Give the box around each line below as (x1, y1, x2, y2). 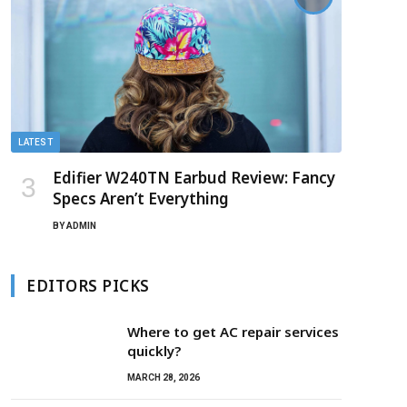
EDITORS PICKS (26, 275, 150, 297)
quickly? (127, 342, 181, 361)
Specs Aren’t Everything (53, 188, 229, 210)
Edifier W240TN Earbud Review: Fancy (53, 167, 335, 189)
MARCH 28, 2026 (127, 372, 200, 383)
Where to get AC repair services (127, 323, 339, 342)
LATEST (18, 137, 53, 148)
